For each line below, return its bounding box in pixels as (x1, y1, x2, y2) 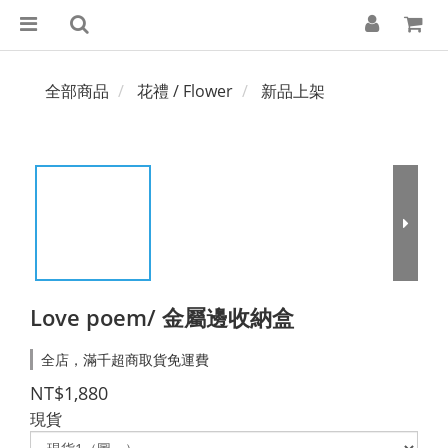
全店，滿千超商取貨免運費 (41, 350, 209, 369)
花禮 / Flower (137, 80, 233, 102)
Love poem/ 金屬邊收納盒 (30, 302, 294, 332)
